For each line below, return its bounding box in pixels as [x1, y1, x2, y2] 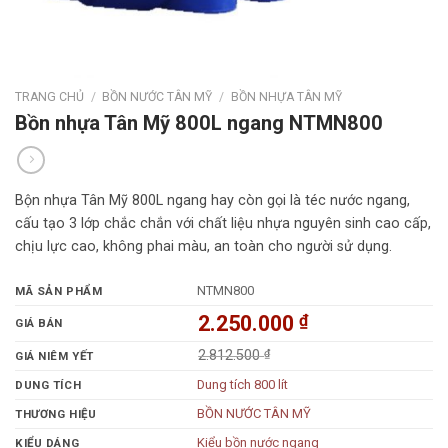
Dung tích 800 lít [197, 376, 289, 392]
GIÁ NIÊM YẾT [15, 348, 94, 363]
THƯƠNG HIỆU [15, 406, 97, 421]
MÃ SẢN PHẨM [15, 283, 103, 298]
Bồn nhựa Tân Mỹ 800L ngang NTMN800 [15, 111, 383, 136]
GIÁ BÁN [15, 315, 64, 330]
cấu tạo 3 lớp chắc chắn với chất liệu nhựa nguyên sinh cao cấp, [15, 215, 431, 233]
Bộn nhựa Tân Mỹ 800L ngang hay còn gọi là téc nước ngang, [15, 192, 410, 210]
